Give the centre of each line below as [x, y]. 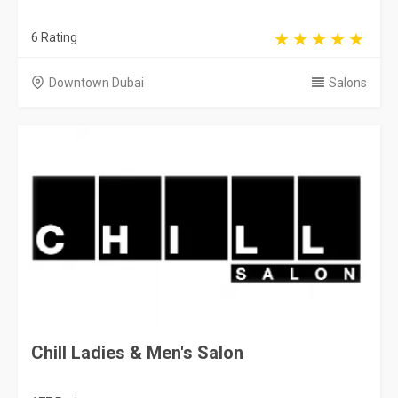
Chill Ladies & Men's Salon [137, 353]
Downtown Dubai [96, 82]
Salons [348, 82]
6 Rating [54, 37]
